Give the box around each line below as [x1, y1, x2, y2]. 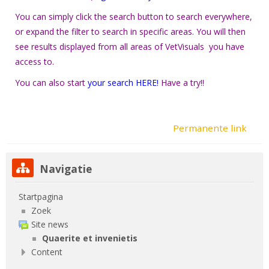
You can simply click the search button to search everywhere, [15, 10, 252, 22]
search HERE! [107, 76, 161, 88]
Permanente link [173, 121, 247, 134]
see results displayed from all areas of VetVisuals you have [15, 40, 244, 52]
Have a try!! [161, 76, 204, 88]
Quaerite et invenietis [42, 232, 138, 244]
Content [31, 246, 62, 258]
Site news [31, 218, 68, 230]
